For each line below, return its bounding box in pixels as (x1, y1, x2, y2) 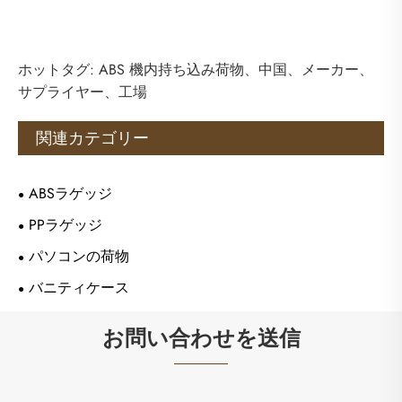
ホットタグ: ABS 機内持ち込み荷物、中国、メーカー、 (18, 59, 373, 81)
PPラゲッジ (29, 214, 102, 236)
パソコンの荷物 (29, 246, 129, 267)
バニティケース (29, 277, 129, 299)
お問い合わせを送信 (101, 322, 301, 354)
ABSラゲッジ (29, 183, 112, 205)
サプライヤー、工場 (18, 82, 147, 103)
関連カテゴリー (36, 127, 149, 151)
